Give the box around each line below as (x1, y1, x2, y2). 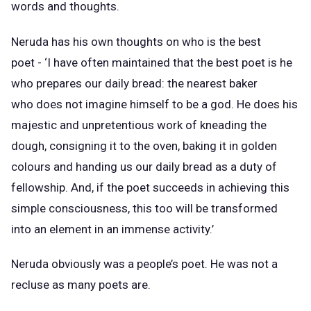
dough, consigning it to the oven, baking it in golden (11, 138, 277, 153)
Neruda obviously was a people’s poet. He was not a (11, 257, 278, 271)
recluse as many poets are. (11, 278, 153, 292)
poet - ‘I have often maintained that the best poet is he (11, 55, 292, 69)
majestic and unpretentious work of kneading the (11, 117, 267, 132)
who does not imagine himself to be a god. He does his (11, 96, 298, 111)
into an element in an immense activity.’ (11, 221, 214, 236)
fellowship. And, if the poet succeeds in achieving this (11, 180, 289, 194)
